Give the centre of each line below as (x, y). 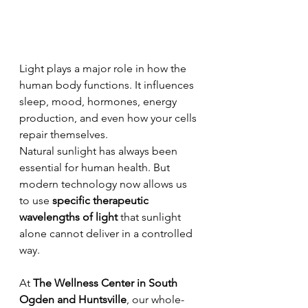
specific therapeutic (102, 200)
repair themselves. (64, 134)
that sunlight (151, 217)
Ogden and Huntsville (73, 299)
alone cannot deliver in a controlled (107, 233)
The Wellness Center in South (107, 283)
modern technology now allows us (104, 184)
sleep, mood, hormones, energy (99, 101)
